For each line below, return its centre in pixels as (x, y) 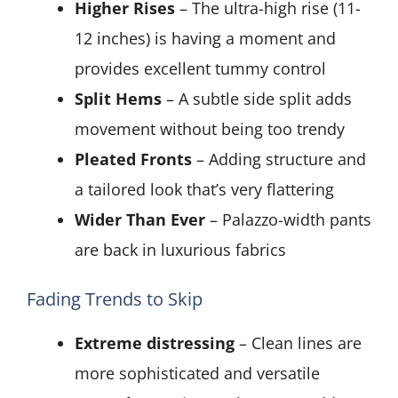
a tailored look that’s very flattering (204, 190)
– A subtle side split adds (257, 99)
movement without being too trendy (210, 129)
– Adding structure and (279, 159)
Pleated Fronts (133, 159)
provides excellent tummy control (200, 69)
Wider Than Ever (140, 220)
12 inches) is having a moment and (205, 39)
